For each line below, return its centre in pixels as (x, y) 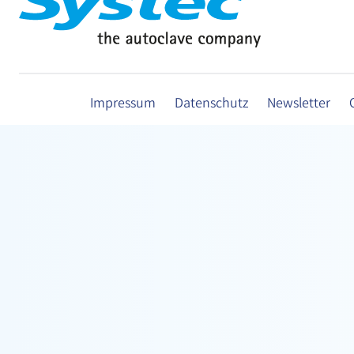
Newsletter (299, 104)
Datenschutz (211, 104)
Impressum (123, 104)
